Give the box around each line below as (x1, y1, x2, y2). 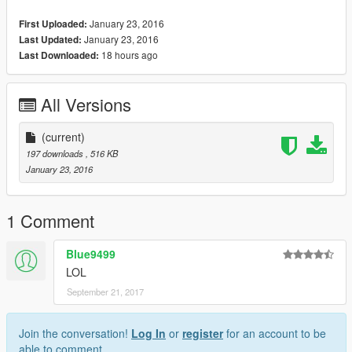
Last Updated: (19, 33, 82, 47)
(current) (42, 129, 85, 145)
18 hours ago (99, 48, 158, 62)
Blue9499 (66, 246, 115, 262)
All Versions (41, 92, 131, 117)
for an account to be (223, 325, 326, 342)
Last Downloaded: (19, 49, 99, 63)
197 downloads (26, 147, 86, 160)
